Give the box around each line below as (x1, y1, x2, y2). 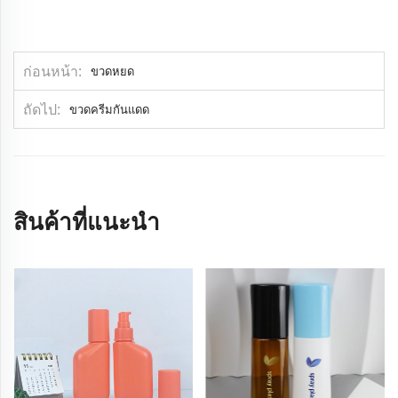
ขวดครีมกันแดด (69, 100, 149, 117)
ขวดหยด (91, 62, 134, 79)
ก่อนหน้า (23, 60, 78, 81)
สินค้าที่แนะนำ (13, 204, 160, 237)
